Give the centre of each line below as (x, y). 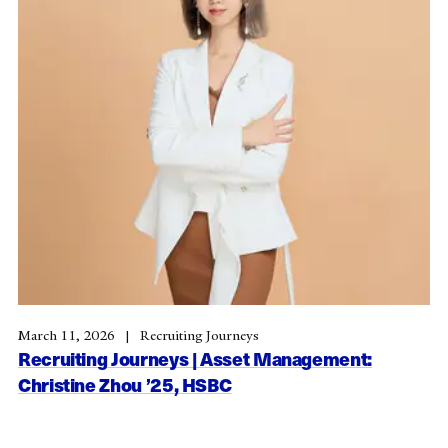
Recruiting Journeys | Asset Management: (195, 359)
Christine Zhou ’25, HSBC (125, 385)
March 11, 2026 (68, 336)
